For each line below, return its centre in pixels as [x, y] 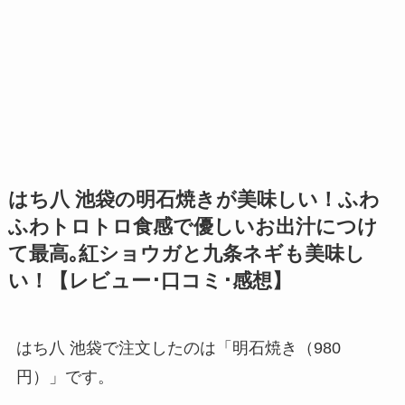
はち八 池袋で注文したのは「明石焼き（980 [178, 348]
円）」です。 [65, 377]
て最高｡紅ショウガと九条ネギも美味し [186, 254]
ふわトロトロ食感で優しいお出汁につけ [193, 227]
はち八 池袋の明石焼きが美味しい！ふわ [193, 200]
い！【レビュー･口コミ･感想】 [150, 282]
